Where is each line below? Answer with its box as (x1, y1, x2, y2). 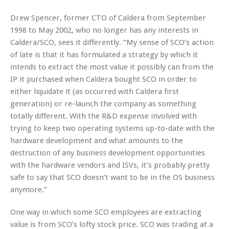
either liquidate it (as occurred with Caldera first (10, 86, 179, 96)
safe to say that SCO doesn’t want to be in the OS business (10, 172, 215, 182)
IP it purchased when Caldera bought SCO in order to (10, 74, 197, 84)
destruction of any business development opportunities (10, 148, 205, 157)
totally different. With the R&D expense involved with (10, 111, 197, 121)
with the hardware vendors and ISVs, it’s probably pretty (10, 160, 210, 170)
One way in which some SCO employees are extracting (10, 207, 201, 217)
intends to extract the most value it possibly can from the (10, 62, 214, 72)
